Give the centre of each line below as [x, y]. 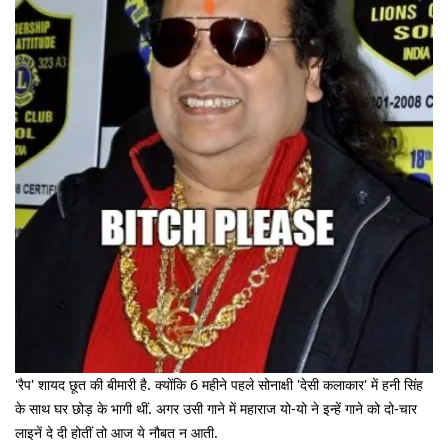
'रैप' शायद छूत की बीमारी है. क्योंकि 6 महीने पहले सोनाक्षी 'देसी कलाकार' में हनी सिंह [219, 384]
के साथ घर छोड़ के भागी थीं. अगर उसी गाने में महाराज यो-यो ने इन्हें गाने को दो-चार [216, 408]
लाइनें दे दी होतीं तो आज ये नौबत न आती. [116, 432]
